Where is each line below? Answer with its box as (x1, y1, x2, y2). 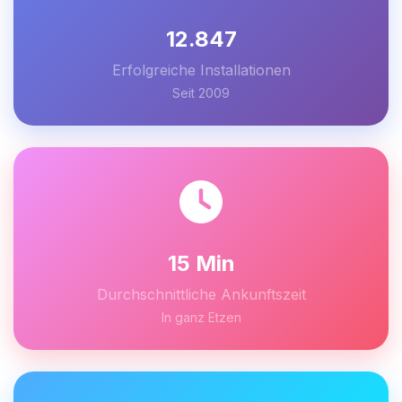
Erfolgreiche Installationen (111, 61, 291, 79)
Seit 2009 (172, 85, 230, 100)
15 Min (167, 250, 235, 276)
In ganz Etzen (161, 310, 241, 325)
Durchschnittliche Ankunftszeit (96, 285, 306, 303)
